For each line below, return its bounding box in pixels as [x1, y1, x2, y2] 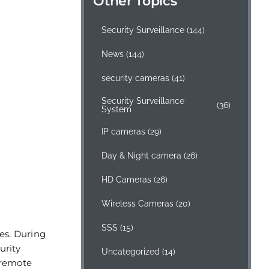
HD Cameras [101, 175, 152, 184]
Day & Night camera [101, 151, 182, 160]
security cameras [101, 73, 170, 83]
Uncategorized [101, 247, 160, 256]
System [101, 104, 132, 114]
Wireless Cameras [101, 199, 174, 208]
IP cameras [101, 127, 146, 136]
